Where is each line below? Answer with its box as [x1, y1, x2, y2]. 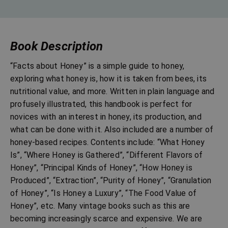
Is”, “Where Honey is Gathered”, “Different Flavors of [10, 150, 203, 160]
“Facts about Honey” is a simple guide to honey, [10, 61, 185, 71]
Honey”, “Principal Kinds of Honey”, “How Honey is [10, 162, 192, 173]
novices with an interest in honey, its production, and [10, 111, 202, 122]
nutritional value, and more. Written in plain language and [10, 86, 215, 96]
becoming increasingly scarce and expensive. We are [10, 213, 203, 223]
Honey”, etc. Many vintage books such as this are [10, 201, 190, 211]
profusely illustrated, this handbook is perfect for [10, 99, 192, 109]
